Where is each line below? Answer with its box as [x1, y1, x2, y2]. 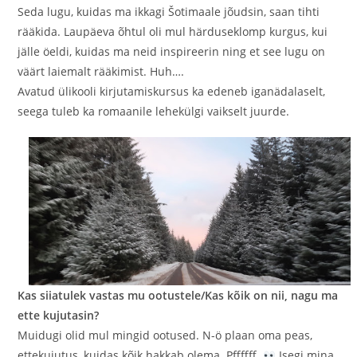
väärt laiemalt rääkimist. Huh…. [18, 63, 185, 79]
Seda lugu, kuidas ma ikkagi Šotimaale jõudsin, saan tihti [18, 3, 320, 19]
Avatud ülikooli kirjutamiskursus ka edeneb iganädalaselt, [18, 83, 326, 99]
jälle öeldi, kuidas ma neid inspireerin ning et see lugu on [18, 43, 326, 59]
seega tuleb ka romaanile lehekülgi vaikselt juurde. [18, 103, 290, 119]
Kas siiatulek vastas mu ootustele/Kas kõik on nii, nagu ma [18, 288, 339, 304]
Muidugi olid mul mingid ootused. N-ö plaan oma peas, [18, 328, 313, 343]
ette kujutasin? [18, 308, 103, 324]
